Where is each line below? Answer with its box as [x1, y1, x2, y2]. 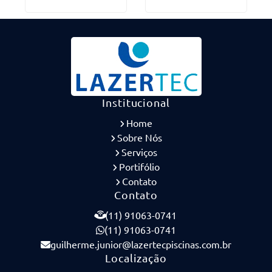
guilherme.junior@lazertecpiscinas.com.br [50, 238, 231, 250]
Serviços [121, 146, 157, 158]
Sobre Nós [117, 131, 162, 143]
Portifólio [119, 160, 160, 172]
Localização [104, 251, 168, 264]
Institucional [101, 96, 171, 109]
